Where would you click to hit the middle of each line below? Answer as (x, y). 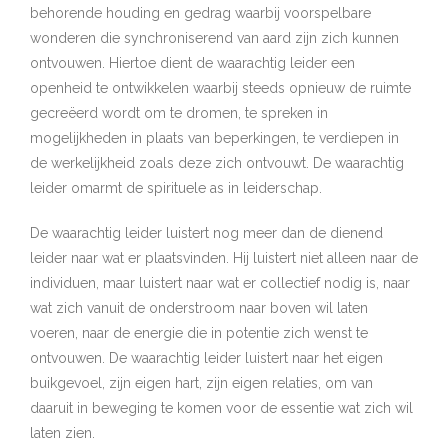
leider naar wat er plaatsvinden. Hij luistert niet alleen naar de (224, 258)
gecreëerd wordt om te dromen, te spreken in (179, 113)
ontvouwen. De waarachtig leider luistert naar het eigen (206, 358)
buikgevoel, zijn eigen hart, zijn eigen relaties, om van (201, 383)
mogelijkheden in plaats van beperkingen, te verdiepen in (214, 138)
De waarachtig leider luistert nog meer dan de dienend (206, 233)
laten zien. (62, 433)
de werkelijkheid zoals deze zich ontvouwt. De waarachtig (217, 163)
